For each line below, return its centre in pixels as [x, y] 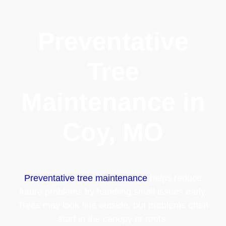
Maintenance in [113, 102]
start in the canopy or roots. [113, 219]
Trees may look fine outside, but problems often [113, 205]
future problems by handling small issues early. [113, 191]
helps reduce [175, 178]
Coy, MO [113, 132]
